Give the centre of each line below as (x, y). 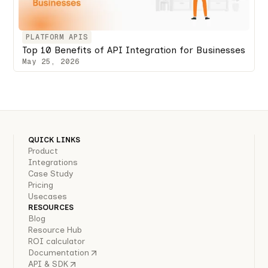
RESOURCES (51, 208)
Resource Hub (55, 230)
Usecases (48, 197)
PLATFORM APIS (57, 37)
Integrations (53, 163)
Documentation (59, 253)
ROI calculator (57, 242)
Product (43, 151)
